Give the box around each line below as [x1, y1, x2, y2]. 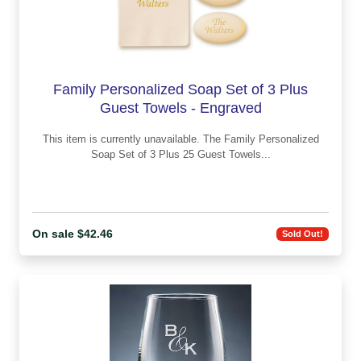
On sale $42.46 [32, 226, 113, 240]
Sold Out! [282, 229, 324, 239]
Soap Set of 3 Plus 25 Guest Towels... [90, 147, 271, 160]
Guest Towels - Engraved [99, 99, 262, 116]
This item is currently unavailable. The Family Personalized [42, 132, 203, 145]
